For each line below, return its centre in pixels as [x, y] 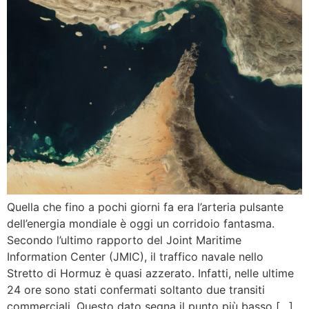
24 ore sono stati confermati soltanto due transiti [136, 289]
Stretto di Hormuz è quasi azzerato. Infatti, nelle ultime [150, 273]
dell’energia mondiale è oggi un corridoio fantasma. [141, 223]
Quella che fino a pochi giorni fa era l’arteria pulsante [145, 207]
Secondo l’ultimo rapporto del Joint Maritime [124, 240]
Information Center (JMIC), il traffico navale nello [135, 256]
